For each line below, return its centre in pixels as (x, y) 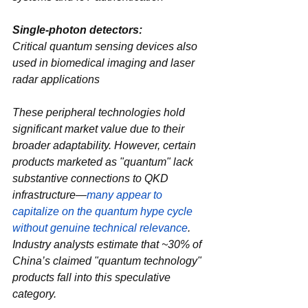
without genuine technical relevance (100, 228)
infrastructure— (49, 195)
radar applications (56, 79)
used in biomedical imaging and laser (105, 63)
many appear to (126, 195)
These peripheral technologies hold (100, 112)
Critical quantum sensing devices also (106, 46)
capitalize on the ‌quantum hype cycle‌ (54, 211)
